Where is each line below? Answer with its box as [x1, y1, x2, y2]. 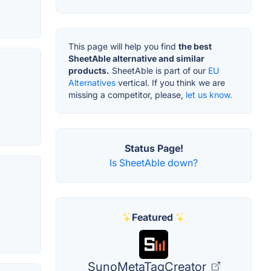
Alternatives [68, 77, 116, 88]
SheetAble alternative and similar [68, 53, 204, 64]
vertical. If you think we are [116, 77, 225, 88]
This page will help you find [68, 41, 178, 51]
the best [178, 41, 212, 51]
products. [68, 65, 109, 76]
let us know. [186, 89, 232, 100]
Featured [132, 211, 173, 223]
